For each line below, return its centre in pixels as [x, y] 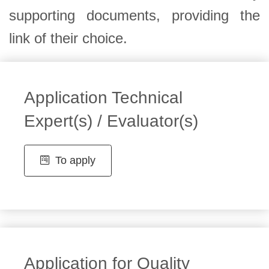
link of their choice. [68, 38]
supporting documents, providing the [134, 15]
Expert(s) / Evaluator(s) [111, 121]
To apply [74, 160]
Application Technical [103, 97]
